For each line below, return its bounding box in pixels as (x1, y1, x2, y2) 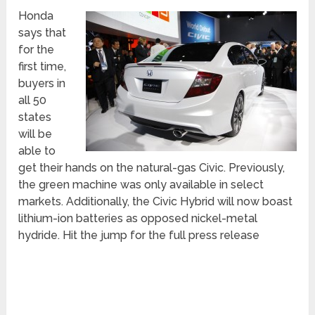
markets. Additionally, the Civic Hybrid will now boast (18, 194, 293, 208)
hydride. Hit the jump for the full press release (18, 228, 260, 242)
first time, (18, 59, 67, 73)
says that (18, 25, 67, 39)
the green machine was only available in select (18, 177, 264, 191)
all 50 (18, 93, 47, 107)
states (18, 110, 52, 124)
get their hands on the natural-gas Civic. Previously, (18, 160, 285, 174)
